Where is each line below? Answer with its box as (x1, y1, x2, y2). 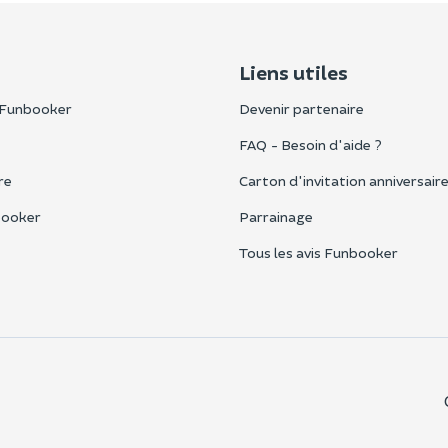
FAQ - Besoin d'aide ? (239, 136, 382, 154)
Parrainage (239, 208, 313, 226)
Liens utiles (239, 60, 348, 85)
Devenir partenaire (239, 100, 364, 118)
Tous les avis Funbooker (239, 244, 398, 262)
